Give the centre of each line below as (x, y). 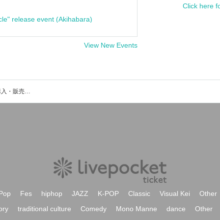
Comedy (94, 209)
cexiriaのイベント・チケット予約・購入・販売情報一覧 (27, 91)
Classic (139, 193)
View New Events (111, 45)
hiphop (52, 193)
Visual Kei (175, 193)
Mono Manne (137, 209)
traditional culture (44, 209)
